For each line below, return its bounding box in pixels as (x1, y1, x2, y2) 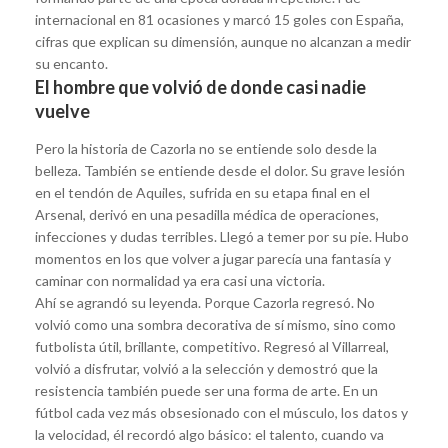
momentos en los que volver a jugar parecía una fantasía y (35, 249, 391, 267)
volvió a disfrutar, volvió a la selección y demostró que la (35, 359, 378, 377)
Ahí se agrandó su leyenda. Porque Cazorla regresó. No (35, 293, 375, 311)
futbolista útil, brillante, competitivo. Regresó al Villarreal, (35, 337, 389, 355)
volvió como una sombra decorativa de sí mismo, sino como (35, 315, 396, 333)
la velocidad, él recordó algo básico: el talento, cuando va (35, 425, 384, 443)
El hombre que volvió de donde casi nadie (35, 75, 366, 98)
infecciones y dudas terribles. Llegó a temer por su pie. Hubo (35, 227, 409, 245)
